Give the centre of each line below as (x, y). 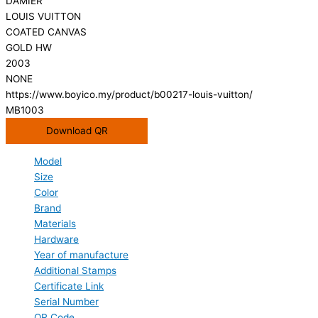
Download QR (77, 130)
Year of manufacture (81, 255)
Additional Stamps (75, 271)
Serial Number (66, 302)
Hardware (56, 240)
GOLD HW (29, 47)
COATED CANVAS (46, 32)
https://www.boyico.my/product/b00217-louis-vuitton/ (129, 94)
